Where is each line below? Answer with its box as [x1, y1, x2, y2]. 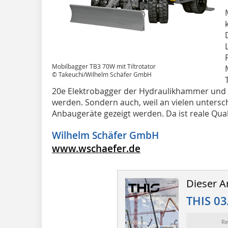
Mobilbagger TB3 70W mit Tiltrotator [52, 62, 156, 70]
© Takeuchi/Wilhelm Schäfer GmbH [52, 70, 152, 78]
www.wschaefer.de [52, 142, 140, 155]
